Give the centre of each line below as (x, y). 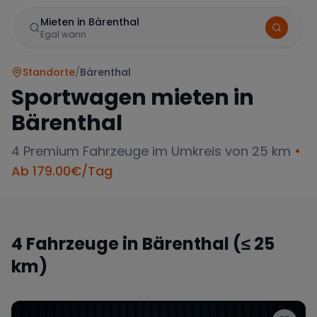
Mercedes (68, 264)
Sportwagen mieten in (133, 98)
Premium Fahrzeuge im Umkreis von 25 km (155, 151)
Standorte (49, 72)
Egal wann (63, 34)
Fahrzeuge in (82, 244)
